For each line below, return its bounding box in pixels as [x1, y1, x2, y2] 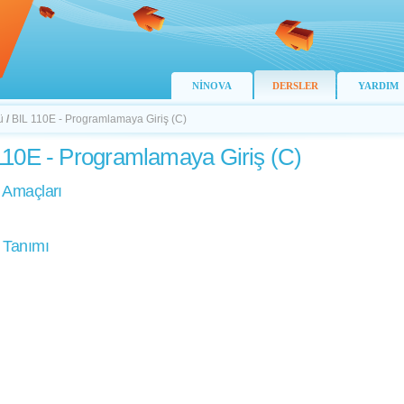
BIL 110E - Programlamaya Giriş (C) [12, 113, 187, 125]
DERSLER [271, 80, 318, 91]
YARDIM [357, 80, 399, 91]
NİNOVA [192, 80, 232, 91]
